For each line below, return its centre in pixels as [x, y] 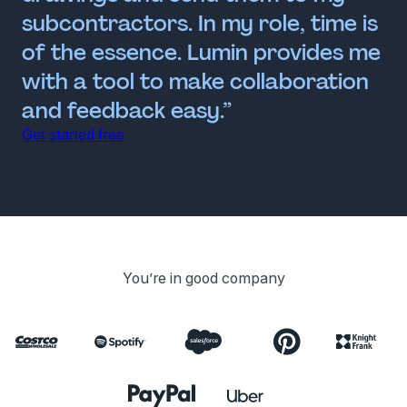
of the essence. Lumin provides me [201, 52]
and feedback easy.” [127, 110]
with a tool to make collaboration [195, 81]
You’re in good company [203, 278]
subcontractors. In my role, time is [200, 23]
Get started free [73, 134]
